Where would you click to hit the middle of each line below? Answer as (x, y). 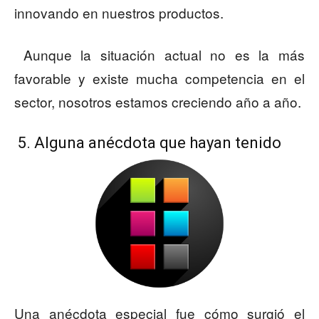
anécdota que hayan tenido (185, 143)
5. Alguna (49, 143)
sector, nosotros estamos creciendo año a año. (158, 102)
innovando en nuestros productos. (119, 13)
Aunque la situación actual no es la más (159, 55)
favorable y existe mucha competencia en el (159, 78)
